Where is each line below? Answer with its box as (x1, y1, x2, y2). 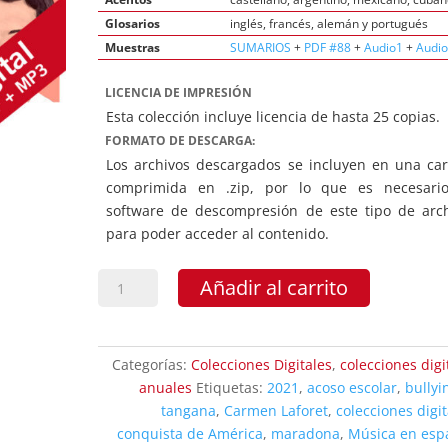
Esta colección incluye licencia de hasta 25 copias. (106, 106, 441, 126)
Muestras (105, 39, 161, 56)
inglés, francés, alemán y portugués (230, 15, 429, 32)
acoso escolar (307, 378, 398, 398)
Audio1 (364, 39, 404, 56)
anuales (139, 378, 193, 398)
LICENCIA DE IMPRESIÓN (105, 84, 253, 101)
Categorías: (112, 355, 192, 375)
